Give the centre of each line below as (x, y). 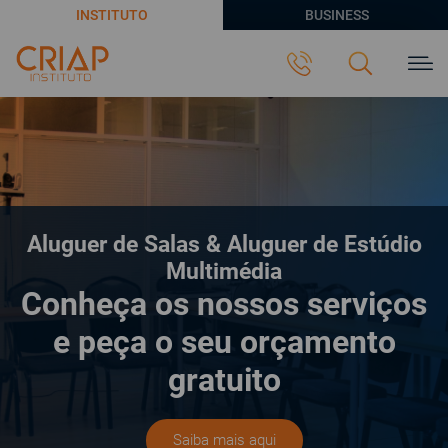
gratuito (224, 380)
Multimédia (224, 271)
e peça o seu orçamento (224, 342)
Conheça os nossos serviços (224, 304)
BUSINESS (336, 15)
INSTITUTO (111, 15)
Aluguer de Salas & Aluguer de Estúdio (224, 244)
